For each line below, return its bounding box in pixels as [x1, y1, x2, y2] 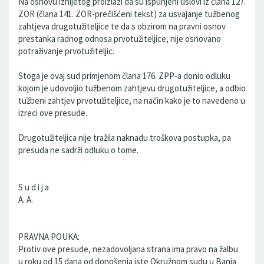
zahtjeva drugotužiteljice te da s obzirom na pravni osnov [18, 21, 226, 32]
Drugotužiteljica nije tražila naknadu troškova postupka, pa [18, 132, 231, 143]
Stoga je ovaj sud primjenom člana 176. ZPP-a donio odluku [18, 70, 230, 81]
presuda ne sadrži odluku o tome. [18, 144, 138, 156]
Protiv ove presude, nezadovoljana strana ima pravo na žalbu [18, 243, 238, 255]
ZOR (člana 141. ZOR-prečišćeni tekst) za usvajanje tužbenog [18, 8, 240, 19]
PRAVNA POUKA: [18, 231, 80, 242]
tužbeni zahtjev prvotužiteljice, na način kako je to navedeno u [18, 95, 245, 106]
